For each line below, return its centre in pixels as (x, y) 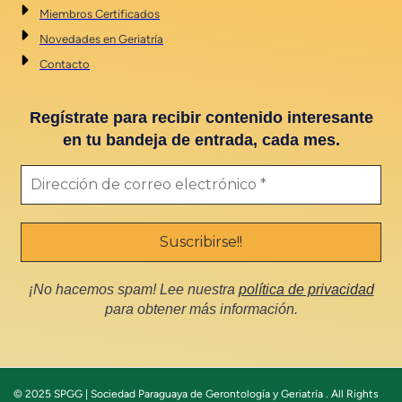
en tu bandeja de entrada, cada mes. (201, 140)
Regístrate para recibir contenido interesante (201, 118)
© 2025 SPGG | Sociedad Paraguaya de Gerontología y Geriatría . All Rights (196, 393)
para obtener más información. (201, 309)
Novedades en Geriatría (101, 39)
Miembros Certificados (100, 13)
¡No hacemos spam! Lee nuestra (133, 289)
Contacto (65, 64)
